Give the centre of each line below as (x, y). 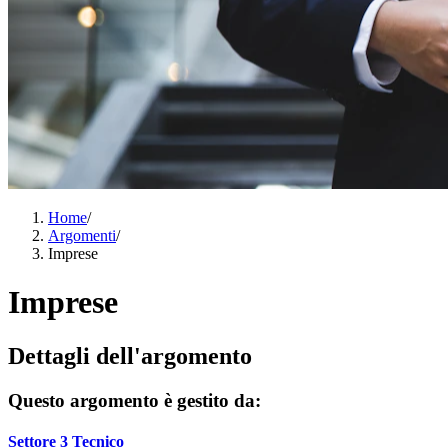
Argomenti (82, 235)
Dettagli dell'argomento (130, 355)
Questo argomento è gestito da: (134, 400)
